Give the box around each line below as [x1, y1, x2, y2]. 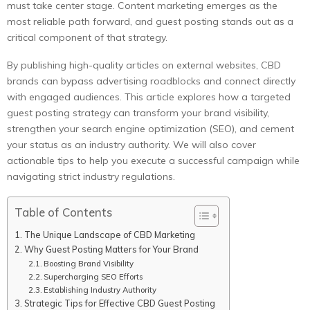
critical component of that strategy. [7, 31, 167, 44]
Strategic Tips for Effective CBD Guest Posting [24, 298, 215, 309]
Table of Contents [15, 205, 112, 220]
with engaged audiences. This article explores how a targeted [7, 91, 291, 103]
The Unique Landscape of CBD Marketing [24, 229, 195, 240]
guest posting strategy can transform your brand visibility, [7, 107, 269, 119]
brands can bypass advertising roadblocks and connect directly [7, 75, 295, 87]
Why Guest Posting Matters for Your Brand [24, 244, 199, 255]
